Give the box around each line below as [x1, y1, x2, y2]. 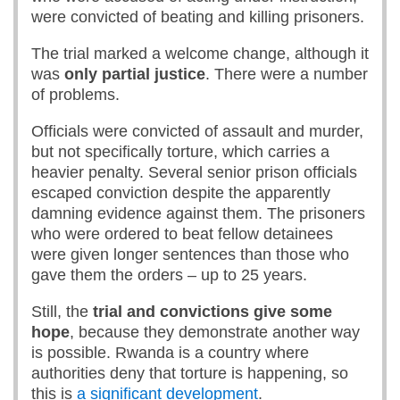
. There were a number [205, 65, 368, 83]
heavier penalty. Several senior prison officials [31, 163, 357, 181]
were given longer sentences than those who [31, 246, 349, 263]
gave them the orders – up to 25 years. [31, 266, 307, 284]
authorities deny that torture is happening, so [31, 364, 348, 382]
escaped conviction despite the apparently [31, 184, 330, 202]
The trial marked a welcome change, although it [31, 45, 369, 62]
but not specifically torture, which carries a [31, 143, 329, 161]
